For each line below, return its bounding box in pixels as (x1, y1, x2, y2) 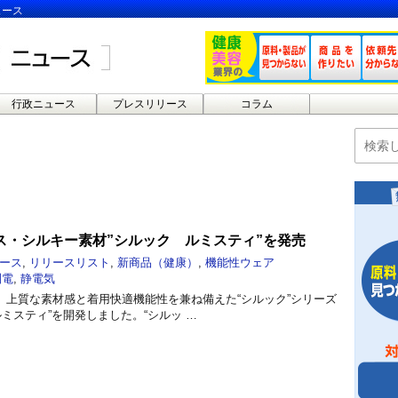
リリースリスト (29, 255, 110, 269)
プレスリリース (112, 98, 187, 110)
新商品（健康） (117, 255, 198, 269)
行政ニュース (11, 98, 76, 110)
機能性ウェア (205, 255, 275, 269)
